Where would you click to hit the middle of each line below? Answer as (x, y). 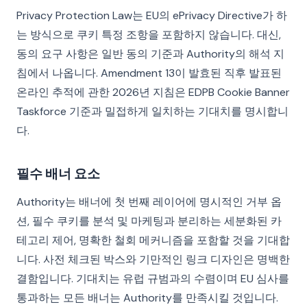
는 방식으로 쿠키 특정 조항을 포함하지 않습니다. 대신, (149, 35)
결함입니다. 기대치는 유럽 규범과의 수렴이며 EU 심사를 (153, 279)
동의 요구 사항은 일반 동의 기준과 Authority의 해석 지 (150, 54)
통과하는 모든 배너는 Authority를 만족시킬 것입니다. (147, 298)
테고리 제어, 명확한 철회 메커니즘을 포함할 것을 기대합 (153, 240)
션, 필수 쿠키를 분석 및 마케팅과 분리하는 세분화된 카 (149, 221)
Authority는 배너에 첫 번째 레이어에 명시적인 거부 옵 (149, 202)
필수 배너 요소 (58, 173)
